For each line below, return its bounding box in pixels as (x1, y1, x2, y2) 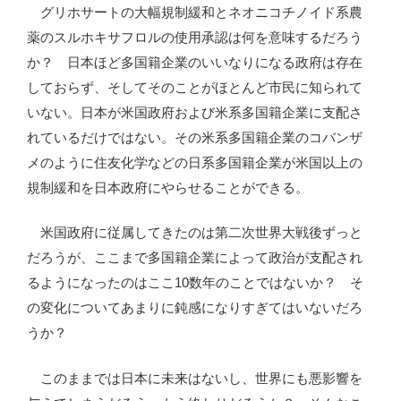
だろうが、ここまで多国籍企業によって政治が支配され (27, 250, 363, 266)
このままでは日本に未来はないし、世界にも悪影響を (27, 370, 363, 386)
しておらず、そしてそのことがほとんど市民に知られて (27, 79, 363, 95)
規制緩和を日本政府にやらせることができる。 (27, 179, 309, 195)
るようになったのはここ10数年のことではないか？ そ (27, 275, 363, 291)
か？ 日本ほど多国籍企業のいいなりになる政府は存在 (27, 54, 363, 70)
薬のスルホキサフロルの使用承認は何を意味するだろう (27, 29, 363, 45)
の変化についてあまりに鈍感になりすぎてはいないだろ (27, 300, 363, 316)
